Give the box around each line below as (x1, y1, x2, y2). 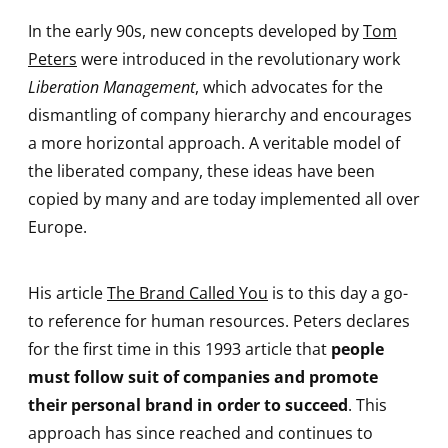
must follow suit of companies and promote (28, 365, 378, 388)
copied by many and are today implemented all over (28, 188, 420, 211)
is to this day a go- (268, 281, 408, 304)
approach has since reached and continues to (28, 421, 373, 444)
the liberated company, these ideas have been (28, 160, 375, 183)
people (331, 337, 384, 360)
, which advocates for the (195, 76, 383, 99)
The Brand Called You (107, 281, 268, 304)
